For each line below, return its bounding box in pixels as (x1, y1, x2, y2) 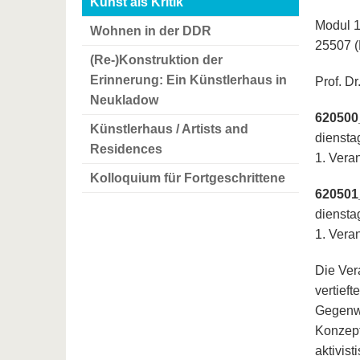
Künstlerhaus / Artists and (90, 121, 248, 136)
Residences (90, 141, 162, 156)
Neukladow (90, 92, 158, 107)
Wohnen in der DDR (90, 23, 211, 38)
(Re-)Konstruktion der (90, 52, 223, 67)
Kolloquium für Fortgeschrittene (90, 170, 285, 185)
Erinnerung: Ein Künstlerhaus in (90, 72, 287, 87)
